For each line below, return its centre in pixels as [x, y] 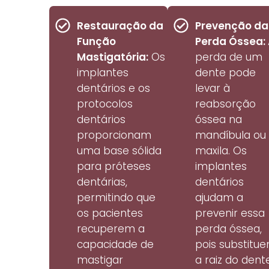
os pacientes [110, 213]
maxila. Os [221, 151]
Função [97, 42]
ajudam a [219, 198]
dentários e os [114, 89]
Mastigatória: [113, 57]
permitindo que [116, 198]
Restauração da [120, 26]
